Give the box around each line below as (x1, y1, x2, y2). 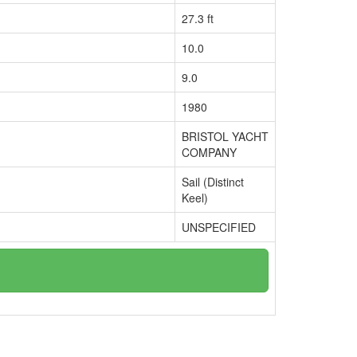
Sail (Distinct (182, 174, 244, 190)
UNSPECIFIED (182, 219, 256, 235)
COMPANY (182, 144, 237, 160)
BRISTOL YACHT (182, 128, 269, 144)
